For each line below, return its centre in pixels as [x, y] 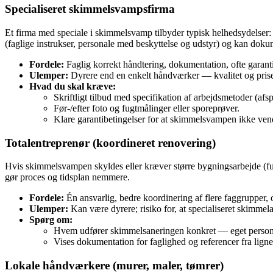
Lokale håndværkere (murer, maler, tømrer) [114, 265]
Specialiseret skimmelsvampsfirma [90, 9]
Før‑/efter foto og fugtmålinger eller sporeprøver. [147, 108]
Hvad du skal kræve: [73, 86]
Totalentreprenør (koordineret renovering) [110, 143]
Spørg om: [51, 220]
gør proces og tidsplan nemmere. [67, 177]
